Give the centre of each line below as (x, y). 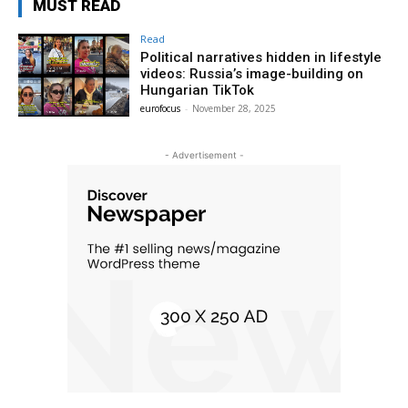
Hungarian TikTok (198, 90)
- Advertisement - (204, 155)
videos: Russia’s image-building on (252, 73)
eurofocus (161, 108)
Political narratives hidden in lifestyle (261, 57)
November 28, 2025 (235, 108)
